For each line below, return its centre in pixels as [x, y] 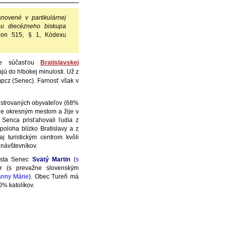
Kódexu [53, 35]
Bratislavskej [60, 63]
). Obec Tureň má [54, 177]
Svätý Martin [53, 159]
